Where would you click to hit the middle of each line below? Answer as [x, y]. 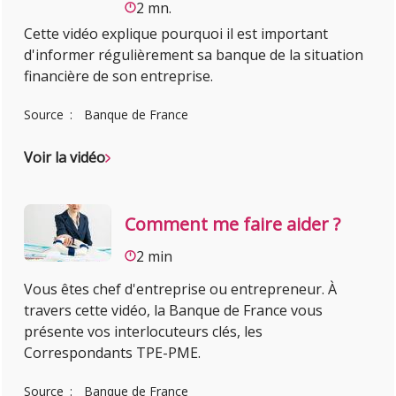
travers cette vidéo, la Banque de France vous [174, 311]
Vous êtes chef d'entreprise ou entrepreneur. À [181, 289]
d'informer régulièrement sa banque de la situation [194, 54]
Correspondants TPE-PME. [114, 353]
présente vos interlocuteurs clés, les [144, 332]
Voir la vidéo [65, 157]
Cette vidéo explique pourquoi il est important [176, 33]
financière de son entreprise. [121, 76]
